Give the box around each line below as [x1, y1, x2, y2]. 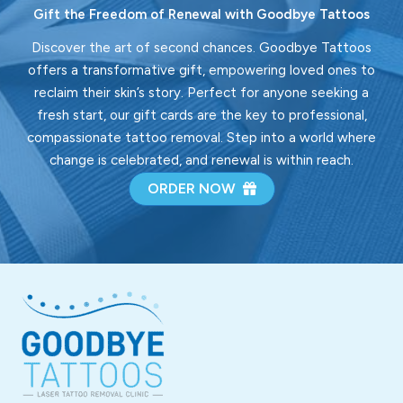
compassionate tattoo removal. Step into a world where [27, 129, 376, 146]
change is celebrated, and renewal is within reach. [49, 151, 354, 168]
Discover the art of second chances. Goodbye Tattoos [31, 39, 372, 56]
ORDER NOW [147, 179, 236, 197]
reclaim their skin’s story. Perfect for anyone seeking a [34, 84, 369, 101]
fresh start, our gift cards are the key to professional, [36, 106, 367, 123]
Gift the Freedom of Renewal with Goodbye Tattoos [33, 5, 370, 22]
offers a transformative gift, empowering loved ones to [28, 61, 375, 78]
